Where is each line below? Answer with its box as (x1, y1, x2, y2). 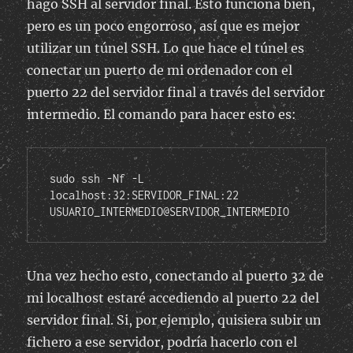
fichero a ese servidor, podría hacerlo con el (27, 334, 298, 351)
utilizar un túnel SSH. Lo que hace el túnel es (27, 40, 305, 57)
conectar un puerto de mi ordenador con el (27, 62, 293, 79)
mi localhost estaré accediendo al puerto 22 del (27, 290, 320, 307)
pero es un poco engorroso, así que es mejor (27, 18, 300, 35)
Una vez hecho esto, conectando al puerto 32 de (27, 268, 325, 284)
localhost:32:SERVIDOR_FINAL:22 (50, 188, 240, 203)
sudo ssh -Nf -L (50, 172, 145, 186)
